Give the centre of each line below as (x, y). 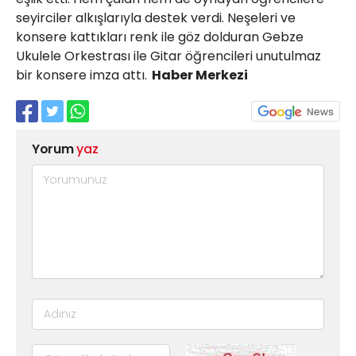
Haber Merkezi (197, 75)
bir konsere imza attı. (81, 75)
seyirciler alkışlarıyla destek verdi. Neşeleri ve (156, 18)
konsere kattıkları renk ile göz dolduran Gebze (160, 37)
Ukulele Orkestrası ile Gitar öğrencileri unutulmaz (168, 56)
